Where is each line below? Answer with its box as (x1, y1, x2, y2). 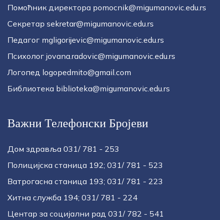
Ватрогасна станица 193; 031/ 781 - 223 (7, 176, 163, 186)
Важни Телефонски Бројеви (7, 117, 148, 130)
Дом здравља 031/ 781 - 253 (7, 144, 119, 154)
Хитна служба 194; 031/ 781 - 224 (7, 192, 137, 202)
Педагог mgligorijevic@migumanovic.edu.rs (7, 35, 164, 45)
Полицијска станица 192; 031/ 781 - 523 (7, 160, 163, 170)
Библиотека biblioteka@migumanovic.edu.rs (7, 83, 170, 93)
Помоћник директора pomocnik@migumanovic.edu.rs (7, 2, 206, 12)
